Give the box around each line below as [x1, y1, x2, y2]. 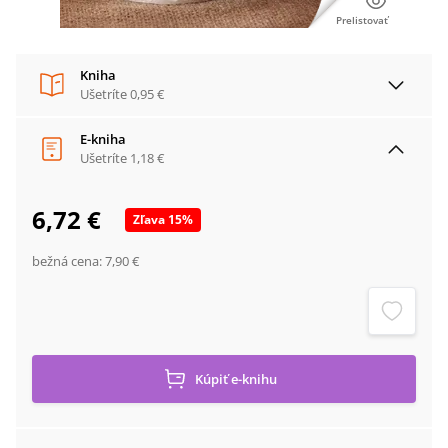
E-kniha [80, 130, 126, 148]
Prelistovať [336, 13, 388, 27]
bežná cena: [32, 252, 105, 270]
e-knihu [231, 370, 277, 388]
